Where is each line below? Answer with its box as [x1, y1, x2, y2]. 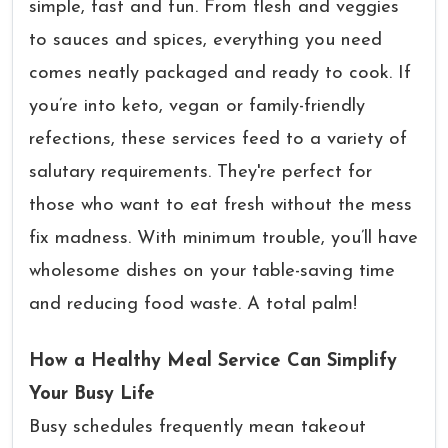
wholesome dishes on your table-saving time [29, 262, 395, 281]
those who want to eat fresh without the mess [29, 196, 412, 215]
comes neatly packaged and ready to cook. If [29, 64, 411, 83]
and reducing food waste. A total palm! [29, 295, 357, 314]
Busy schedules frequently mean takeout [29, 418, 366, 437]
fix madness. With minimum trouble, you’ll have [29, 229, 418, 248]
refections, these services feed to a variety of [29, 130, 407, 149]
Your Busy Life [29, 385, 155, 404]
